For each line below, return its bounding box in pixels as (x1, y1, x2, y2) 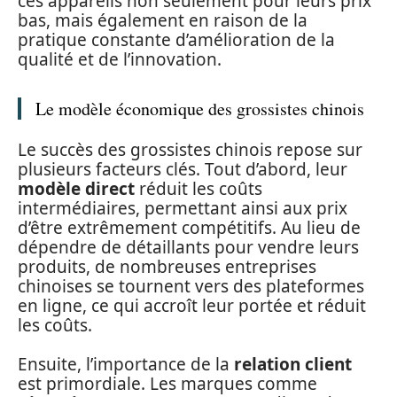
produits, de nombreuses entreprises (18, 254, 316, 278)
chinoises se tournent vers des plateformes (18, 274, 364, 298)
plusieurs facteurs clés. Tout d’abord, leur (18, 157, 347, 181)
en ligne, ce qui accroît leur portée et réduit (18, 293, 366, 317)
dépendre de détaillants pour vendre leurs (18, 235, 359, 259)
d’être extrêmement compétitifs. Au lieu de (18, 215, 361, 239)
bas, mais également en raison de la (18, 9, 307, 33)
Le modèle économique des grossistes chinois (35, 97, 364, 121)
